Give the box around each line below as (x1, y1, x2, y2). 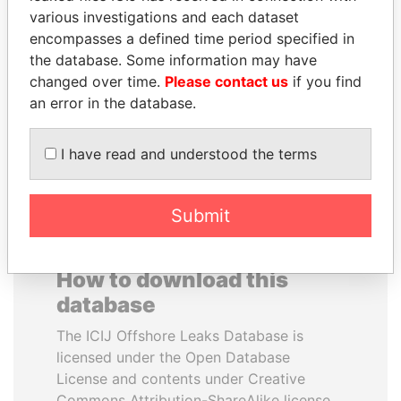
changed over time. (30, 73, 165, 90)
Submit (171, 205, 230, 226)
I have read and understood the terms (56, 145, 317, 163)
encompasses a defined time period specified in (30, 30, 354, 47)
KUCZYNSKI (250, 52, 337, 70)
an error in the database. (30, 94, 196, 112)
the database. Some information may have (30, 51, 317, 69)
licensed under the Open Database (56, 348, 290, 366)
